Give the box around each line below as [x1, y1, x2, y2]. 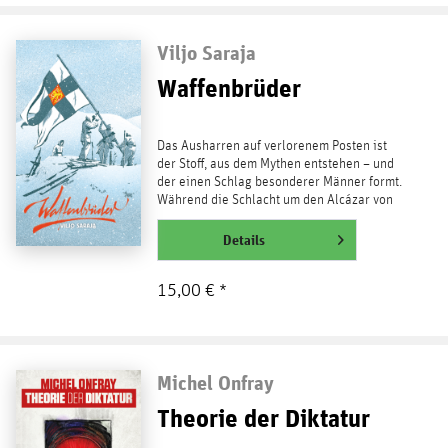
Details [222, 232, 265, 249]
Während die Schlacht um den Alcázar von [156, 193, 393, 208]
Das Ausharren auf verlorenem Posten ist [156, 139, 387, 154]
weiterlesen [156, 231, 233, 248]
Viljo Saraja [156, 41, 256, 65]
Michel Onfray [156, 371, 274, 395]
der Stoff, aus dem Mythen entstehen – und [156, 157, 394, 172]
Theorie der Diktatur [156, 403, 370, 434]
